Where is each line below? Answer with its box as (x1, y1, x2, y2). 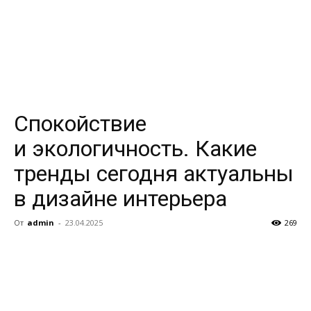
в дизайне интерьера (14, 185, 227, 212)
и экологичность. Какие (14, 135, 257, 162)
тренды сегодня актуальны (14, 160, 294, 187)
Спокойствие (14, 110, 146, 137)
